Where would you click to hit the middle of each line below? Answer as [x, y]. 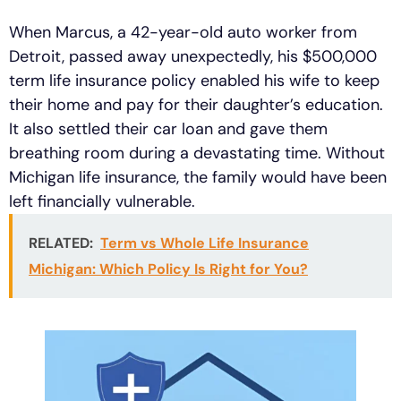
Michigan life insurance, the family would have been [198, 177]
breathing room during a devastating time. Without [197, 153]
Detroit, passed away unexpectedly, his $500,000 [193, 56]
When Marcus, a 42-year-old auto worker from [183, 32]
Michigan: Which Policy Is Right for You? [168, 269]
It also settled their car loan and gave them [168, 128]
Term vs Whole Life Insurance [205, 243]
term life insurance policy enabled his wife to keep [194, 80]
